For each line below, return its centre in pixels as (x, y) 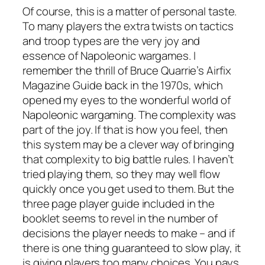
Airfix (219, 70)
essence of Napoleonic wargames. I (109, 55)
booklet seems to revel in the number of (120, 218)
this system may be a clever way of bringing (128, 144)
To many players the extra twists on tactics (128, 26)
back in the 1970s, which (163, 85)
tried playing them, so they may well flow (121, 174)
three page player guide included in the (119, 203)
